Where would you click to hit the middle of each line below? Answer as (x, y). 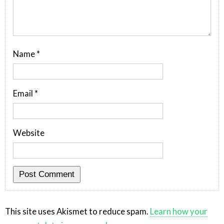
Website (29, 133)
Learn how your (179, 212)
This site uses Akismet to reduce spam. (77, 212)
